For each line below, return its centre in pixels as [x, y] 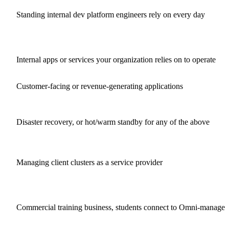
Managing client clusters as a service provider [89, 162]
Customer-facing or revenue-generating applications [100, 86]
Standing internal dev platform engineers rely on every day [111, 14]
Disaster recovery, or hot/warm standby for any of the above [113, 122]
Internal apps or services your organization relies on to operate [116, 59]
